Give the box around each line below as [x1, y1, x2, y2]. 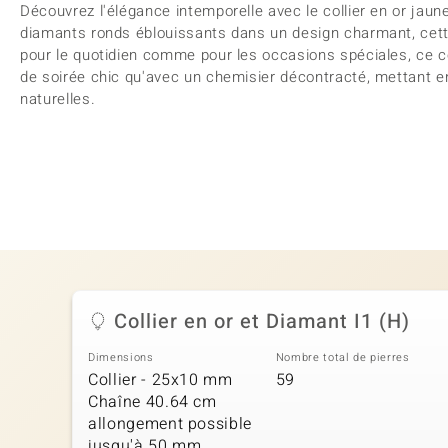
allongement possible [88, 411, 252, 436]
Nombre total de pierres [275, 349, 410, 366]
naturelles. [20, 88, 96, 110]
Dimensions [88, 349, 154, 366]
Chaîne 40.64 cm [88, 389, 217, 414]
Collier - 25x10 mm [88, 367, 233, 392]
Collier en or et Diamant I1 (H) [114, 307, 410, 336]
